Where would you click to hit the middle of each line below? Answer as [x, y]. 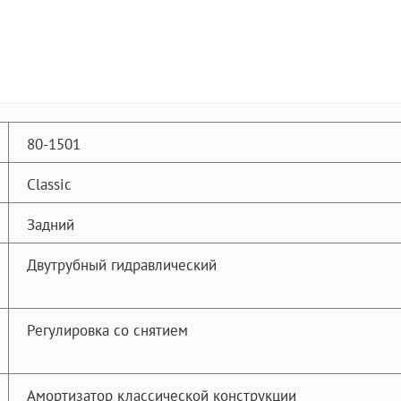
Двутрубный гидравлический [122, 264]
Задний [51, 224]
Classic [49, 184]
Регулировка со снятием [107, 330]
